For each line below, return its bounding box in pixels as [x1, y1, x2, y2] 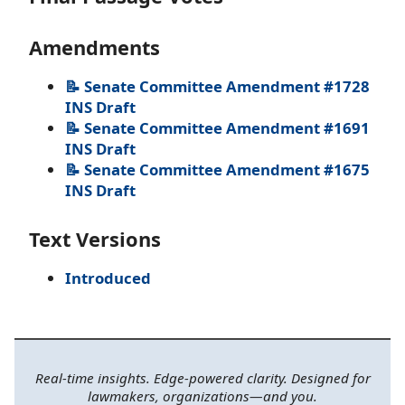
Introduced [65, 267, 151, 288]
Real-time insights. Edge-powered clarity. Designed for [34, 368, 371, 387]
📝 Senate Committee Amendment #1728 [65, 75, 370, 97]
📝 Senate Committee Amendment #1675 [65, 158, 370, 180]
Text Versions [29, 225, 161, 252]
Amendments [29, 33, 160, 61]
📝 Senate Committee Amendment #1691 [65, 117, 370, 138]
